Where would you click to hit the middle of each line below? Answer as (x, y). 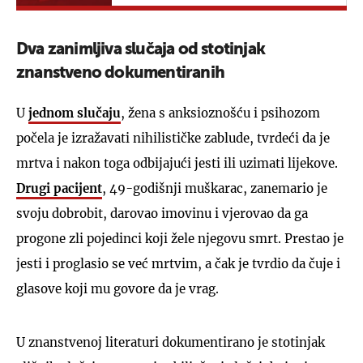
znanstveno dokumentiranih (120, 73)
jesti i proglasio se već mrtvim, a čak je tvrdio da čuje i (178, 263)
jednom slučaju (75, 113)
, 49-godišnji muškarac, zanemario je (215, 188)
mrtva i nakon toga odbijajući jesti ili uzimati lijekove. (177, 163)
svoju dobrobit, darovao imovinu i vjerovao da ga (162, 213)
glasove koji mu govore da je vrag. (117, 288)
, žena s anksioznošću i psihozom (220, 113)
